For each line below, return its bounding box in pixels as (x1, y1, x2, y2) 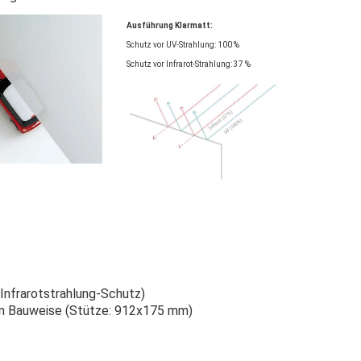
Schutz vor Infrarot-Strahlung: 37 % (126, 60, 251, 68)
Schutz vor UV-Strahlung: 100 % (126, 40, 239, 49)
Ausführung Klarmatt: (126, 21, 213, 30)
